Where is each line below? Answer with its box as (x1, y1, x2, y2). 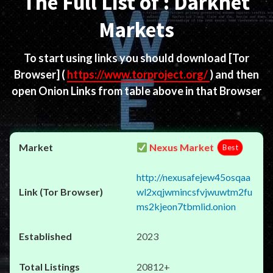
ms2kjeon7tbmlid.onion (136, 200, 236, 212)
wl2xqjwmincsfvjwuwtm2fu (136, 186, 252, 197)
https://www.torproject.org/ (67, 68, 210, 81)
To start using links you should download (24, 51, 229, 65)
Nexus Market (147, 141, 214, 153)
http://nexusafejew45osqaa (136, 171, 250, 183)
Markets (99, 16, 174, 43)
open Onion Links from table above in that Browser (12, 84, 261, 97)
